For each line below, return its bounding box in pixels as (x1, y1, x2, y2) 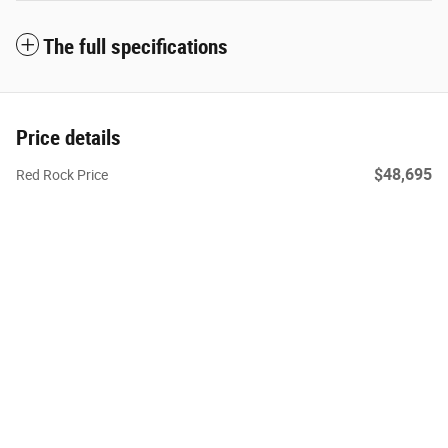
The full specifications (43, 35, 228, 60)
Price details (16, 126, 121, 151)
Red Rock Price (16, 167, 108, 184)
